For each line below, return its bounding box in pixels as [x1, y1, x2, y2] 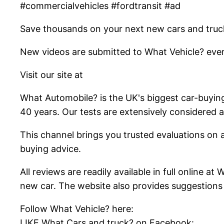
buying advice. [20, 143, 81, 154]
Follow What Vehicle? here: [20, 203, 133, 214]
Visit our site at [20, 69, 83, 80]
